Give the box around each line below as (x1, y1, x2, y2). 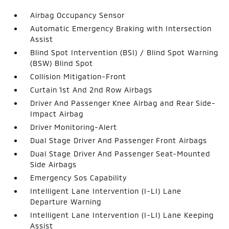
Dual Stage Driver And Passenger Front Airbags (30, 135, 208, 145)
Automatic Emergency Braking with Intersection (30, 24, 212, 33)
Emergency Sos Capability (30, 173, 127, 182)
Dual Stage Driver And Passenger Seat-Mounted (30, 149, 211, 158)
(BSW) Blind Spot (30, 58, 94, 67)
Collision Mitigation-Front (30, 72, 127, 81)
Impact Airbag (30, 109, 84, 118)
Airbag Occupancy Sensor (30, 10, 125, 19)
